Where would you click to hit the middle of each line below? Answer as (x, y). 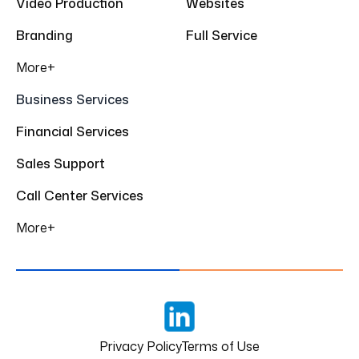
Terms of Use (221, 346)
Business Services (73, 99)
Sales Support (61, 163)
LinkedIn (202, 325)
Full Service (222, 35)
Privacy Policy (141, 346)
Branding (44, 35)
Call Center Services (80, 195)
